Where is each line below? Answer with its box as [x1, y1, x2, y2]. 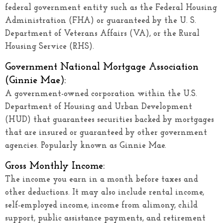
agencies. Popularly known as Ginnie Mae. [5, 141, 166, 150]
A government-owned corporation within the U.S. [5, 89, 197, 98]
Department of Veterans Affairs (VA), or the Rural [5, 29, 200, 38]
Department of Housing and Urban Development [5, 102, 192, 111]
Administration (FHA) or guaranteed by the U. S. [5, 16, 196, 25]
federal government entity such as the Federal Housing [5, 3, 217, 12]
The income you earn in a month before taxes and [5, 175, 198, 184]
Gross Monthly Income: [5, 161, 105, 171]
